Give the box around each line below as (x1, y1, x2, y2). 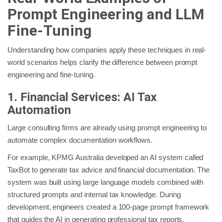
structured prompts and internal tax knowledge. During (7, 190, 181, 199)
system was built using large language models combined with (7, 177, 204, 186)
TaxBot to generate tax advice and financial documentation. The (7, 165, 210, 174)
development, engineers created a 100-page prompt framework (7, 202, 210, 211)
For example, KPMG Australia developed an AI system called (7, 153, 204, 162)
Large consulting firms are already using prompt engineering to (7, 123, 207, 132)
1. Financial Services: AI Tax (7, 90, 157, 104)
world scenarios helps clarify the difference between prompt (7, 57, 198, 66)
